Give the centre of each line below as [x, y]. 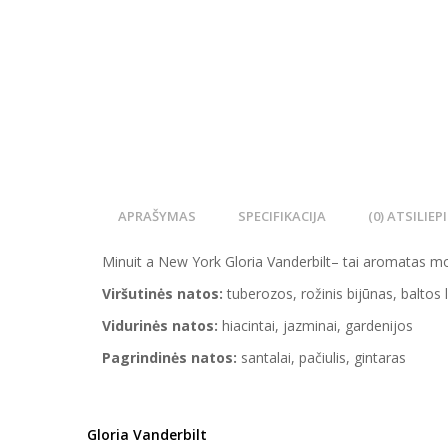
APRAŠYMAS [157, 216]
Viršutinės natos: [162, 293]
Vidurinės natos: [160, 325]
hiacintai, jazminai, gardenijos [315, 325]
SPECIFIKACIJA [282, 216]
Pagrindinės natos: [169, 357]
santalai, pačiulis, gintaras [321, 357]
